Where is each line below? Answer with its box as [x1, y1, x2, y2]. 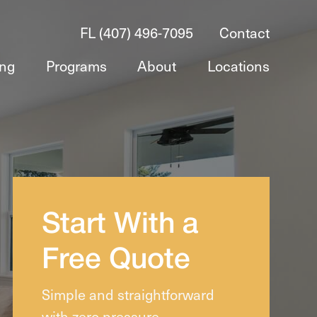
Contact [219, 22, 270, 43]
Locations [207, 54, 270, 76]
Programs [45, 54, 107, 76]
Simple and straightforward [41, 284, 214, 305]
